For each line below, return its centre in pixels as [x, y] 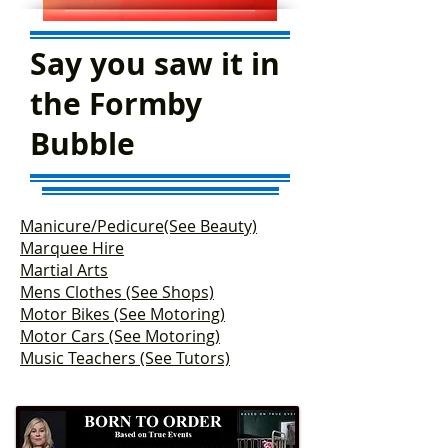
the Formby [116, 103]
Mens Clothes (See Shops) [117, 292]
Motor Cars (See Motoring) [120, 336]
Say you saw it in [155, 63]
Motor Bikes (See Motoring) [122, 314]
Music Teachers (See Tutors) [125, 358]
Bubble [82, 143]
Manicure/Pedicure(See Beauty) [138, 226]
